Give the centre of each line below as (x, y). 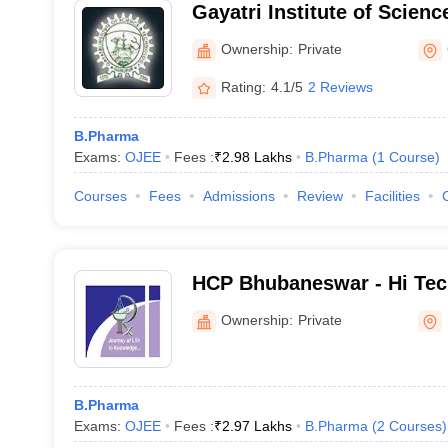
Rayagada (238, 38)
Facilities (392, 196)
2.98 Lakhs (256, 157)
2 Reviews (340, 86)
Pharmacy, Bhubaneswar (309, 309)
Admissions (238, 196)
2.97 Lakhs (256, 426)
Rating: (243, 86)
